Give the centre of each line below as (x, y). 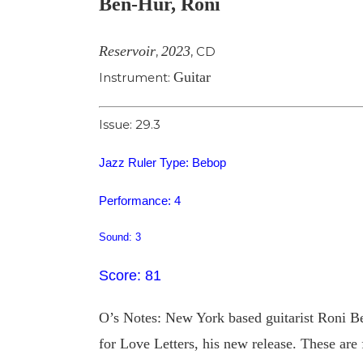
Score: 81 (130, 276)
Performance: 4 (140, 201)
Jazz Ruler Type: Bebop (162, 163)
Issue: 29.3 (130, 125)
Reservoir (127, 51)
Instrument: (136, 77)
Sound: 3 (120, 237)
